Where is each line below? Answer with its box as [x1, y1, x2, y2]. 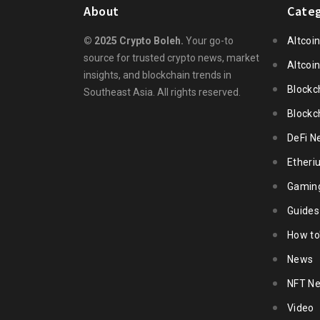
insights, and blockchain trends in [84, 69, 231, 81]
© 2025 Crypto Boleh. [84, 34, 184, 46]
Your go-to [184, 34, 234, 46]
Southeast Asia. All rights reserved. [84, 86, 241, 98]
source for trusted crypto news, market [84, 51, 259, 64]
